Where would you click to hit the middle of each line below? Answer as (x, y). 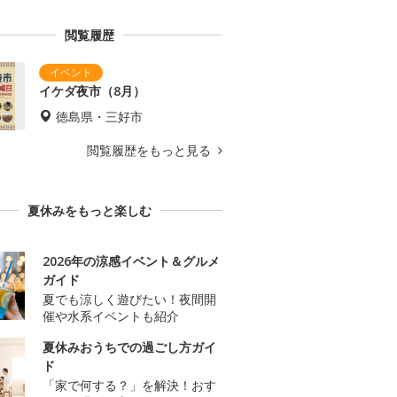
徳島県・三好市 (99, 117)
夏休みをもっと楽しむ (90, 211)
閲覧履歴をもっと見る (151, 151)
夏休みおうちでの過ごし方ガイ (129, 347)
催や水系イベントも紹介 (111, 316)
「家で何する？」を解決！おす (129, 385)
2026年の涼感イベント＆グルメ (131, 261)
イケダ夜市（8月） (92, 91)
